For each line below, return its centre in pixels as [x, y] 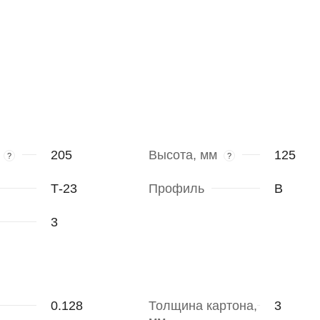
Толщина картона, [202, 306]
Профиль [176, 189]
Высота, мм [182, 155]
